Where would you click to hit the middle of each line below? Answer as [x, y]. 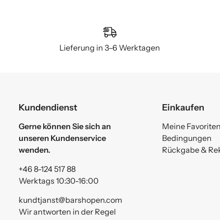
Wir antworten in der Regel [68, 212]
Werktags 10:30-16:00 [59, 181]
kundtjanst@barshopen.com [71, 200]
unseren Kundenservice [63, 138]
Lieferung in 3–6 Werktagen [110, 48]
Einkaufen [183, 107]
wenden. [35, 150]
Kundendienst [48, 107]
